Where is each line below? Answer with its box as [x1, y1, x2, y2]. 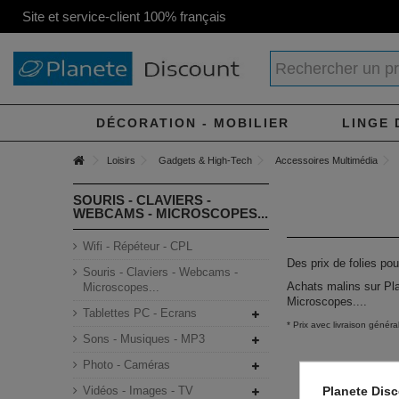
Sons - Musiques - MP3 [83, 332, 206, 346]
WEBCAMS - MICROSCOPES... [73, 206, 269, 221]
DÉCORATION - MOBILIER [95, 115, 289, 130]
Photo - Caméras [83, 358, 171, 371]
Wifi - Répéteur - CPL [83, 240, 193, 253]
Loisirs [107, 155, 136, 166]
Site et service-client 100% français [22, 9, 226, 24]
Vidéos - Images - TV [83, 384, 194, 397]
